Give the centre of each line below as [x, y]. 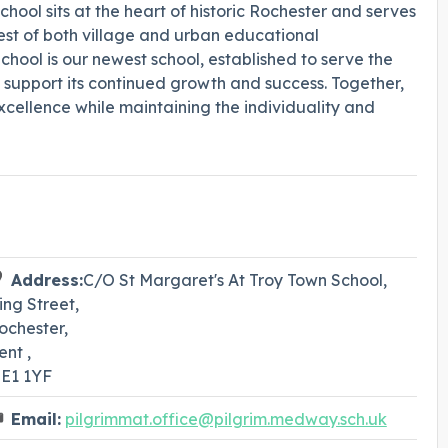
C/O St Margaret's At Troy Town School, [234, 279]
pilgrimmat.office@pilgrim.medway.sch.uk [225, 418]
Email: [35, 418]
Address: [46, 279]
